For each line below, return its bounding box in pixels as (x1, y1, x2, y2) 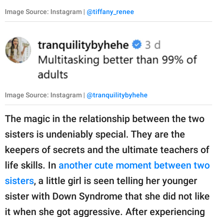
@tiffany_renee (87, 8, 134, 16)
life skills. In (5, 159, 59, 171)
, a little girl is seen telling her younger (34, 175, 197, 187)
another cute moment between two (59, 159, 210, 171)
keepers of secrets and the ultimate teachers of (5, 144, 209, 156)
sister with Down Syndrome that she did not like (5, 190, 210, 202)
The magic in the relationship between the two (5, 113, 204, 125)
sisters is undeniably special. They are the (5, 128, 185, 140)
